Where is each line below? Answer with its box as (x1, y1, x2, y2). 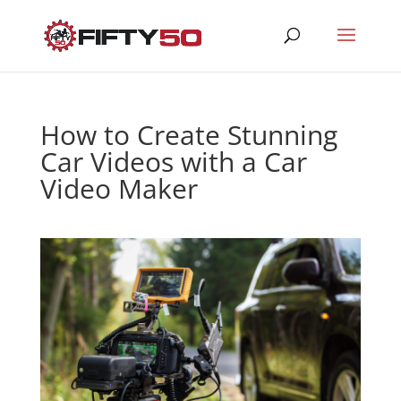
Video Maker (39, 170, 198, 207)
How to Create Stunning (39, 116, 337, 153)
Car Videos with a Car (39, 143, 307, 180)
